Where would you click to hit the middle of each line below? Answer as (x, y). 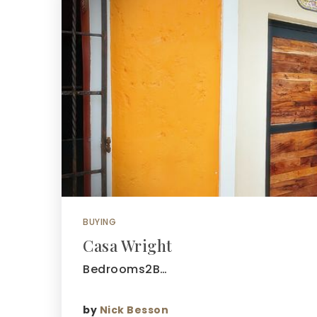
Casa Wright (128, 246)
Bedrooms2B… (125, 269)
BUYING (99, 222)
